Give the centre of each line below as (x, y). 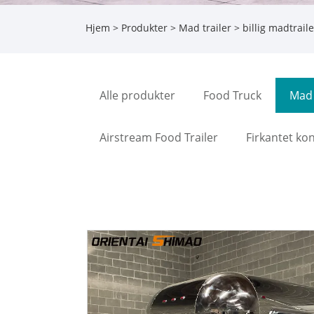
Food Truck (232, 95)
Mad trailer (205, 28)
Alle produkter (137, 95)
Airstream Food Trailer (159, 137)
